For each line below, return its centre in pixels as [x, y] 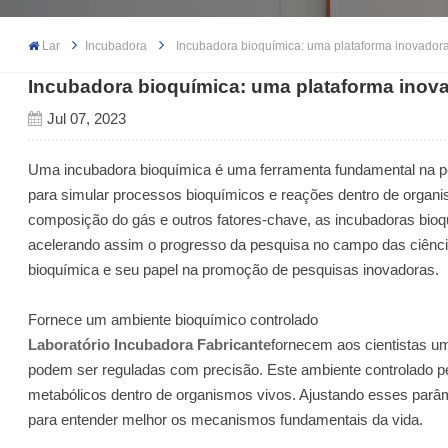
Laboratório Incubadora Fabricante [150, 344]
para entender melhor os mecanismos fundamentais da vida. [226, 419]
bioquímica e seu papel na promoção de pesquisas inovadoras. [234, 269]
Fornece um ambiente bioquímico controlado [173, 319]
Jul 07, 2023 [86, 119]
